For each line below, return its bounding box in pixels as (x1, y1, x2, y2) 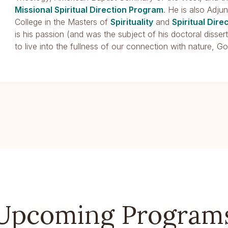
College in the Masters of (15, 17, 111, 27)
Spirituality (110, 17, 154, 27)
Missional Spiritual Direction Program (15, 5, 164, 15)
